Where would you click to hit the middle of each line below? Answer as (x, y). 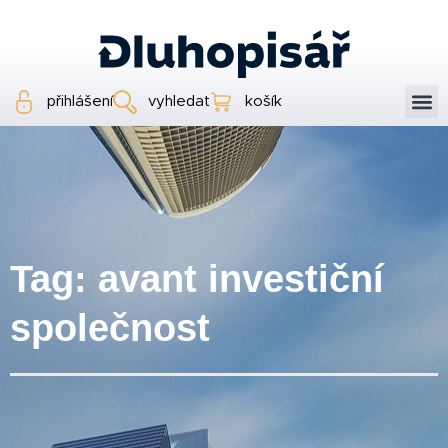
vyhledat (179, 101)
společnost (110, 328)
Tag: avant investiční (197, 279)
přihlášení (80, 101)
